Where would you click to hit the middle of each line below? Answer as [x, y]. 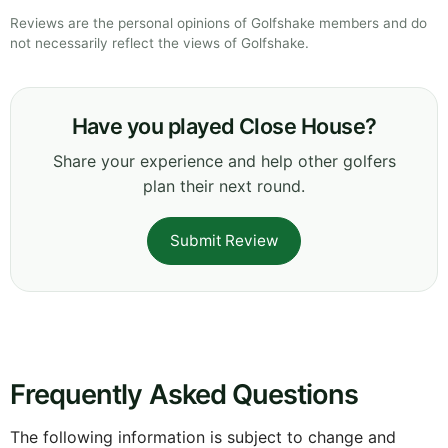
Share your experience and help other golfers [224, 160]
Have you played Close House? [224, 125]
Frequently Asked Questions [184, 394]
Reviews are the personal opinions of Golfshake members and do [218, 22]
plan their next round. [224, 185]
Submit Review [224, 240]
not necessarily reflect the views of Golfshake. [159, 42]
